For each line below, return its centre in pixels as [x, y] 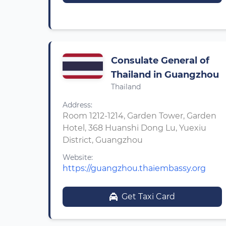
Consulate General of [160, 61]
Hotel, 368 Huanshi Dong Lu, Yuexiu [134, 128]
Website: [78, 157]
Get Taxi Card [148, 196]
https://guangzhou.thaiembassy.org [134, 168]
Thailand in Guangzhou [165, 75]
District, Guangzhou [103, 140]
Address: [77, 105]
